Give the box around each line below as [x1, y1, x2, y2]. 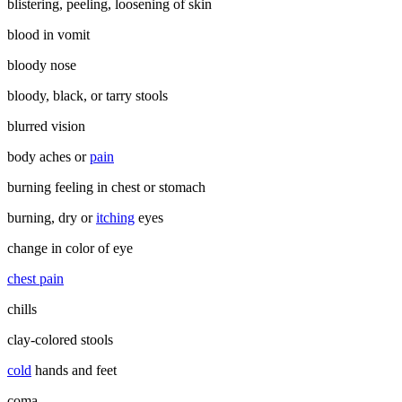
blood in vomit [7, 26, 90, 42]
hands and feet [31, 362, 117, 378]
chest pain [7, 270, 64, 286]
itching [96, 209, 135, 225]
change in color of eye [7, 240, 133, 256]
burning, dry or [7, 209, 96, 225]
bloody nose [7, 57, 76, 73]
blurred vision [7, 118, 85, 134]
